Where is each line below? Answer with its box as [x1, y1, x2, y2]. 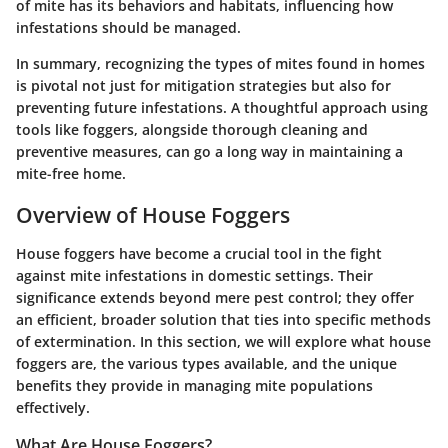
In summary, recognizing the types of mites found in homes [16, 54, 425, 74]
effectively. [16, 397, 90, 417]
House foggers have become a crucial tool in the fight [16, 243, 382, 263]
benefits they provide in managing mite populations [16, 375, 373, 395]
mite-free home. [16, 164, 126, 184]
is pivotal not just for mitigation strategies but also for [16, 76, 391, 96]
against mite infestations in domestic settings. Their [16, 265, 373, 285]
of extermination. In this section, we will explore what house [16, 331, 431, 351]
